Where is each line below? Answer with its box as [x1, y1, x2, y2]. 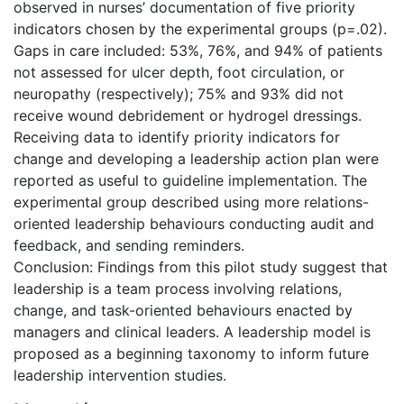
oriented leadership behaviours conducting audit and [14, 214, 374, 233]
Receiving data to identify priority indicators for [14, 127, 340, 146]
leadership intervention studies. [14, 365, 226, 384]
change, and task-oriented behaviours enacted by [14, 300, 353, 319]
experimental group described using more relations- [14, 192, 369, 211]
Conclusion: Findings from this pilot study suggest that [14, 257, 388, 276]
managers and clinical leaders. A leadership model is [14, 322, 371, 341]
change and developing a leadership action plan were [14, 149, 379, 168]
